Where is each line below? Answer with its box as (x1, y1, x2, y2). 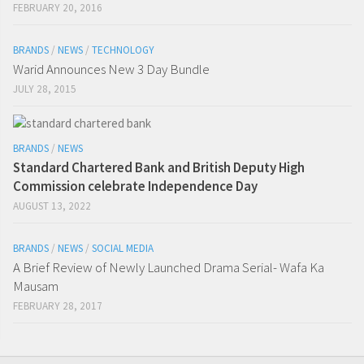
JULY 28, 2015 (13, 81, 76, 96)
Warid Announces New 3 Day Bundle (13, 59, 210, 78)
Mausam (13, 276, 58, 295)
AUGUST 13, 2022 (13, 198, 91, 213)
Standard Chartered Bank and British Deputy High (13, 158, 305, 176)
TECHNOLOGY (92, 42, 154, 57)
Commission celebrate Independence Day (13, 176, 258, 195)
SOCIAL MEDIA (92, 240, 154, 255)
